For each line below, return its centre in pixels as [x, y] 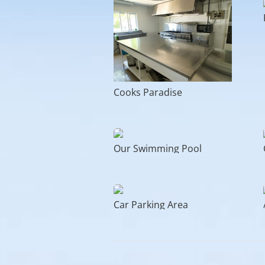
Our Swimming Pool [158, 149]
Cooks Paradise [148, 93]
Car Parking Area [151, 204]
